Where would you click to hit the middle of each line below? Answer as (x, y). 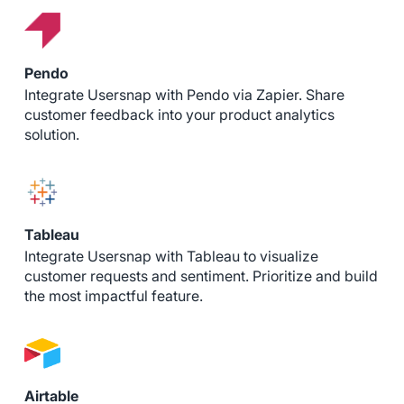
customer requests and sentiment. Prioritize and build (201, 276)
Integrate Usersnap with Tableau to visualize (171, 256)
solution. (51, 134)
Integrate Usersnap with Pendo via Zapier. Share (184, 95)
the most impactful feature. (113, 296)
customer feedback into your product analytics (179, 115)
